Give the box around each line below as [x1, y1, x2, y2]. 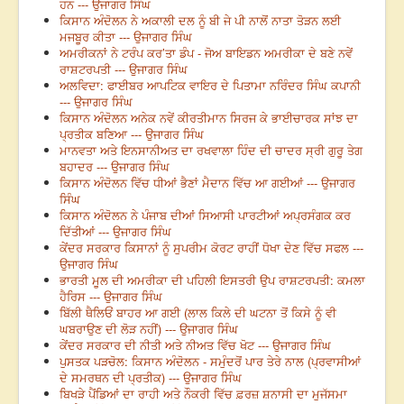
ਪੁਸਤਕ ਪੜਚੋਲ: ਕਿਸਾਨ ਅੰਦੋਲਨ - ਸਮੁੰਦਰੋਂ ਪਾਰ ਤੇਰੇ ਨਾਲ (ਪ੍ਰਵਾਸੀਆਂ [60, 353, 361, 371]
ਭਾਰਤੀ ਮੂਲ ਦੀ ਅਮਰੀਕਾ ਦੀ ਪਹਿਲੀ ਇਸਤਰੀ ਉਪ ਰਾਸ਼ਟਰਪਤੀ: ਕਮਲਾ [60, 271, 365, 289]
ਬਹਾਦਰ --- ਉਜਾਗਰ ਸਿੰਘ [60, 158, 170, 176]
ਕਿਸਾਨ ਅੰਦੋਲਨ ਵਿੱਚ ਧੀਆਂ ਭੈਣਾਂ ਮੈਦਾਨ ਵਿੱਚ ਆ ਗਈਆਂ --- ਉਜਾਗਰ [60, 174, 355, 192]
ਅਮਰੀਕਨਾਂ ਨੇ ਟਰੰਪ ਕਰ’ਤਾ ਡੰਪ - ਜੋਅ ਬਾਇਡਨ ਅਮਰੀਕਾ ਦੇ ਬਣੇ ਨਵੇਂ [60, 44, 353, 62]
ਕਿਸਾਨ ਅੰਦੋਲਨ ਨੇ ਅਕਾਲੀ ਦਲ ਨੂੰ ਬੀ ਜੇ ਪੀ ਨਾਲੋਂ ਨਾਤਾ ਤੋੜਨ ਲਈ [60, 12, 341, 30]
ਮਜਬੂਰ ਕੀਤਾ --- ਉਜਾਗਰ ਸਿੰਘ [60, 28, 192, 46]
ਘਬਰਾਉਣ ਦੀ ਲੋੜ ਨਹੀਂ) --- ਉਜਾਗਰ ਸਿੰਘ [60, 320, 238, 338]
